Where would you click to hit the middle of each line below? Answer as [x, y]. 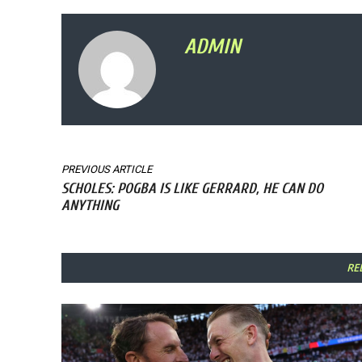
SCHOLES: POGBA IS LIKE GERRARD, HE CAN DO [192, 189]
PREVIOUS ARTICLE [107, 169]
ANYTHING [90, 206]
